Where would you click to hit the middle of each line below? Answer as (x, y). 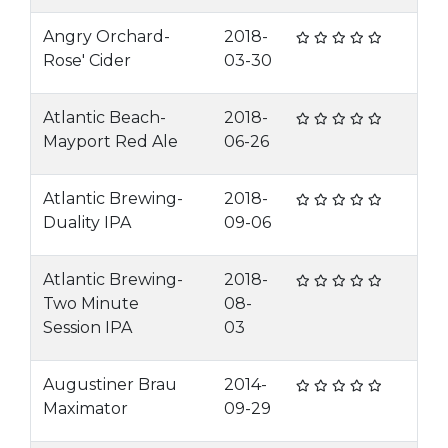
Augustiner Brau (110, 384)
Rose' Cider (87, 60)
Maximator (85, 408)
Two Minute (91, 303)
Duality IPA (87, 222)
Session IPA (87, 327)
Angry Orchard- (106, 36)
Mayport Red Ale (110, 141)
